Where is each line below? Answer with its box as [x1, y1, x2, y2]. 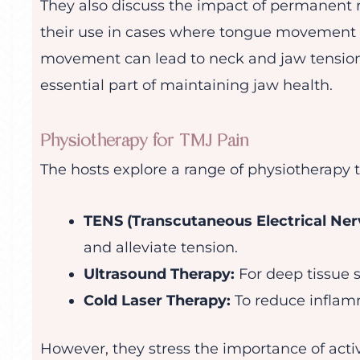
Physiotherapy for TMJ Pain [40, 128, 249, 153]
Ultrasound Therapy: [84, 265, 235, 284]
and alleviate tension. [84, 239, 238, 257]
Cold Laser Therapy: [84, 292, 231, 310]
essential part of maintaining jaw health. [40, 76, 333, 95]
